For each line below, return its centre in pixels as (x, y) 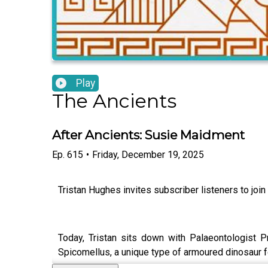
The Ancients (114, 101)
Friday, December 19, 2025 (148, 154)
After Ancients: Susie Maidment (148, 135)
